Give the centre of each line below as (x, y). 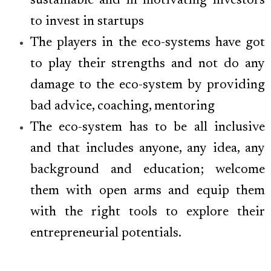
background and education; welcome (148, 170)
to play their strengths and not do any (148, 64)
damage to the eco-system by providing (148, 86)
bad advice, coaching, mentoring (122, 107)
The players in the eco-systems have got (148, 43)
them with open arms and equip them (148, 191)
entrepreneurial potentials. (106, 234)
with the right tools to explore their (148, 213)
